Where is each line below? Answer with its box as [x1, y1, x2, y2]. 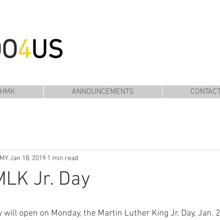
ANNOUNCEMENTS [72, 87, 134, 97]
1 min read [47, 154, 78, 163]
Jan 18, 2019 [10, 154, 46, 163]
